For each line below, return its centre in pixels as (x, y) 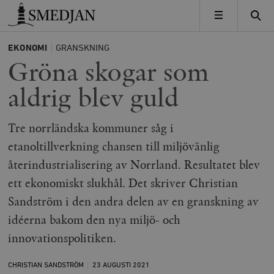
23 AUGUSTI (112, 265)
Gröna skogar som (109, 72)
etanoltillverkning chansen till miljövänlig (114, 146)
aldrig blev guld (94, 98)
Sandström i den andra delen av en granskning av (134, 201)
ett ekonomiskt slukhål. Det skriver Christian (123, 183)
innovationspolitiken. (62, 238)
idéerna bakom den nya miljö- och (94, 220)
